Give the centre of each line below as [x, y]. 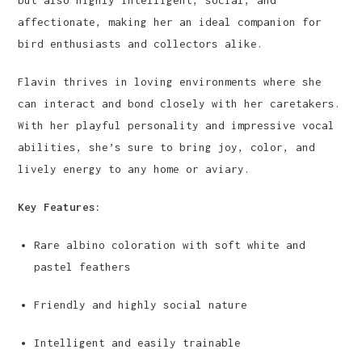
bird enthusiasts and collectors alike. [141, 43]
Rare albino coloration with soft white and [170, 244]
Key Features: [60, 206]
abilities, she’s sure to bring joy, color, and [167, 147]
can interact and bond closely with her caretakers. [180, 103]
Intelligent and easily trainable [138, 342]
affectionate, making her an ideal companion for [170, 21]
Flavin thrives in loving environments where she [170, 81]
